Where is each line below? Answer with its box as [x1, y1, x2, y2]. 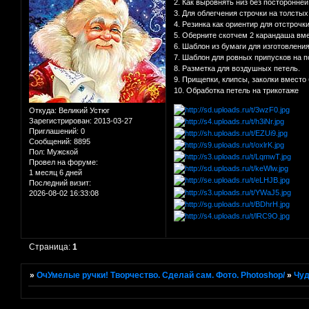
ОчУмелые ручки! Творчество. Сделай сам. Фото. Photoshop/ [37, 270, 286, 281]
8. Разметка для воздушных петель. [174, 63, 301, 72]
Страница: [29, 241, 73, 252]
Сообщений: [29, 137, 72, 146]
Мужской [45, 147, 78, 156]
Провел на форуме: [29, 157, 98, 166]
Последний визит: [29, 178, 91, 187]
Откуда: [29, 106, 57, 114]
